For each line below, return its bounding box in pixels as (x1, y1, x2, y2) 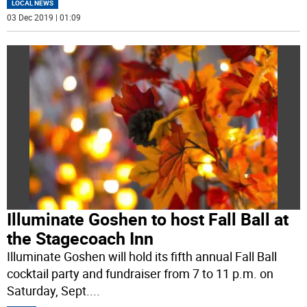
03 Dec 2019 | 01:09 (7, 11, 82, 23)
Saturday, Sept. (7, 282, 90, 299)
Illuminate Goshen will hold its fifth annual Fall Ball (7, 248, 278, 265)
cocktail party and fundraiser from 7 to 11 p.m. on (7, 265, 274, 282)
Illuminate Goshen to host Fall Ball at (7, 208, 289, 231)
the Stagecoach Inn (7, 227, 154, 250)
